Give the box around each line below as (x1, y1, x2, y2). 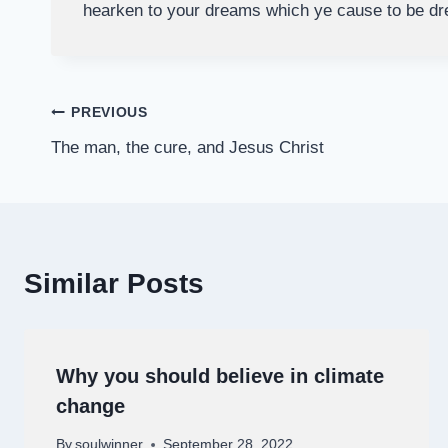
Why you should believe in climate (56, 364, 384, 387)
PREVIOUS (71, 105, 148, 121)
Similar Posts (24, 267, 204, 299)
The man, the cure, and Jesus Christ (51, 137, 324, 157)
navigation (50, 144, 191, 176)
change (56, 394, 125, 417)
